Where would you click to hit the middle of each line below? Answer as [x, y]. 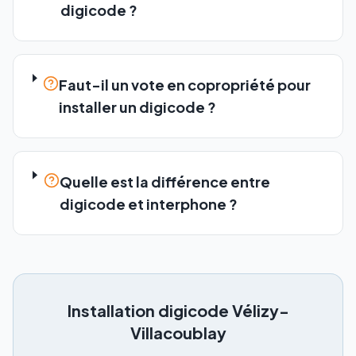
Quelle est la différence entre [164, 182]
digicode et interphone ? [148, 204]
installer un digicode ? [138, 107]
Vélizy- [260, 310]
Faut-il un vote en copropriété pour [185, 85]
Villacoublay [178, 333]
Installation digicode [148, 310]
